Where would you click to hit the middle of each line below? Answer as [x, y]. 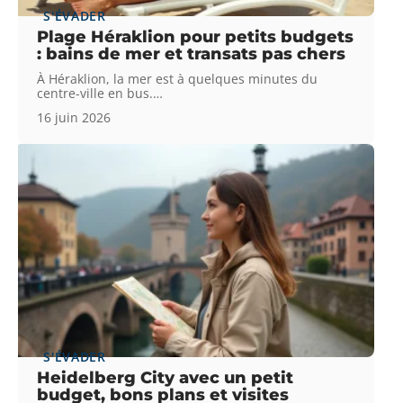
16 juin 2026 [74, 118]
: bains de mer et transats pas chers [192, 54]
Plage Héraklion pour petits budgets [196, 37]
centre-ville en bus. [95, 94]
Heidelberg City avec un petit [166, 378]
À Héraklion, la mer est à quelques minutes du [178, 79]
